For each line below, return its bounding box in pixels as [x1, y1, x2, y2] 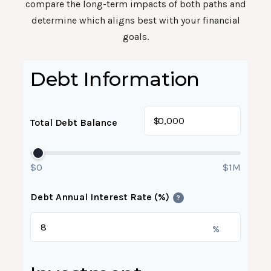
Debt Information [30, 67, 200, 91]
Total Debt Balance [30, 116, 117, 128]
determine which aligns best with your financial [31, 15, 240, 26]
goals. [122, 31, 149, 42]
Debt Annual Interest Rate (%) [30, 191, 169, 203]
